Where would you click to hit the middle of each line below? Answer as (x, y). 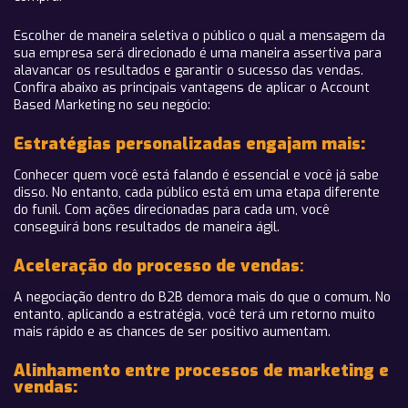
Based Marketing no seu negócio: (112, 105)
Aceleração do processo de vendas (157, 266)
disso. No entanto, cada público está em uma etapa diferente (197, 193)
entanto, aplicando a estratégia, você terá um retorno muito (194, 315)
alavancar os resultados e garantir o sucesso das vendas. (189, 71)
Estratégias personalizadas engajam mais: (189, 144)
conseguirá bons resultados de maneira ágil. (147, 227)
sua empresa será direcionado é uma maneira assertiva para (198, 53)
